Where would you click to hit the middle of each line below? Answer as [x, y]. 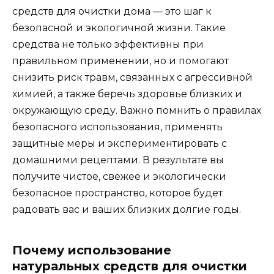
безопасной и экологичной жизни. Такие [119, 28]
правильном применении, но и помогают [120, 61]
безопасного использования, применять [117, 127]
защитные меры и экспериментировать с [120, 144]
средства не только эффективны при [108, 45]
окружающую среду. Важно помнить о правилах [137, 111]
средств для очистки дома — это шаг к [112, 12]
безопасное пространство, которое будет [117, 193]
